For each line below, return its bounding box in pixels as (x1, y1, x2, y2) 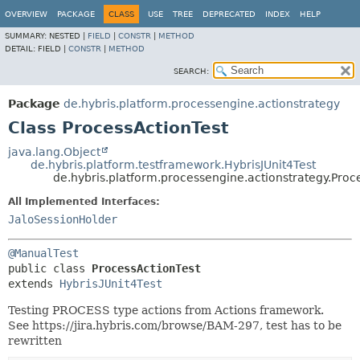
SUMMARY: (5, 31, 49, 40)
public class (8, 262, 92, 275)
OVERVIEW (5, 10, 47, 18)
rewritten (8, 334, 62, 347)
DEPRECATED (202, 10, 256, 18)
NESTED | (49, 31, 88, 40)
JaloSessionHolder (8, 213, 117, 226)
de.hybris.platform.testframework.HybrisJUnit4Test (31, 158, 316, 171)
